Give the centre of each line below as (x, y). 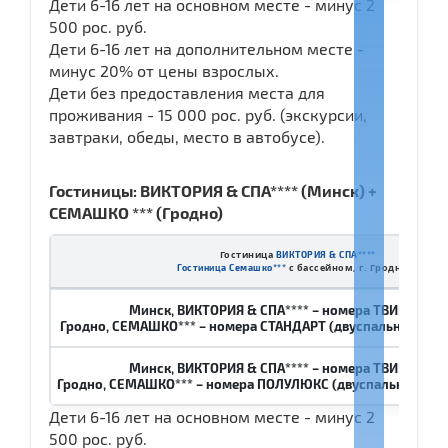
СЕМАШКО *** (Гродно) (136, 212)
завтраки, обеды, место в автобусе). (187, 136)
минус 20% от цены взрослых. (164, 70)
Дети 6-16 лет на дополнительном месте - (206, 48)
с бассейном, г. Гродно (347, 267)
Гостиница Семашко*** (232, 267)
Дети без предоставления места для (187, 92)
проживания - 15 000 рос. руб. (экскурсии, (208, 114)
